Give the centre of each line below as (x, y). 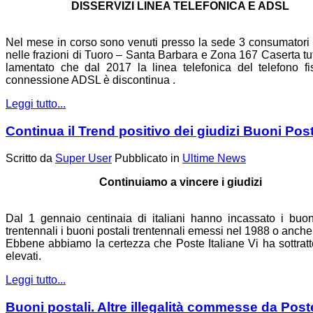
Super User (83, 158)
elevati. (23, 256)
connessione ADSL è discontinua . (90, 80)
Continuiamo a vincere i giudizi (180, 182)
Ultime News (214, 158)
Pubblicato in (147, 158)
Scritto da (30, 158)
